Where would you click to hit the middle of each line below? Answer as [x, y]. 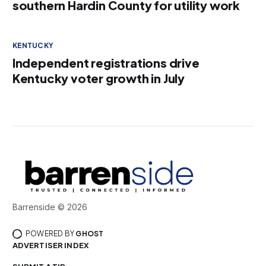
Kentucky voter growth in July [99, 78]
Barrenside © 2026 [50, 207]
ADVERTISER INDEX [50, 246]
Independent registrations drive [106, 63]
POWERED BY [50, 234]
